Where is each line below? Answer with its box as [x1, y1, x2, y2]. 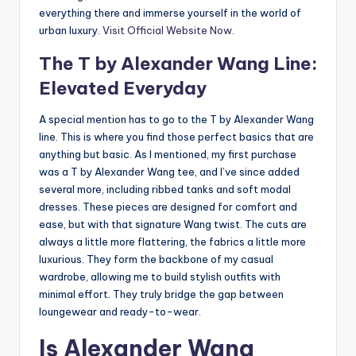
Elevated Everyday [39, 77, 207, 100]
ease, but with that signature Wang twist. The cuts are [39, 218, 307, 231]
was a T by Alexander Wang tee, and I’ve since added [39, 165, 300, 179]
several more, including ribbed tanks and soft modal [39, 183, 291, 196]
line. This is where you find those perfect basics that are [39, 130, 314, 144]
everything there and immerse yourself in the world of [39, 6, 301, 20]
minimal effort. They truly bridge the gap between [39, 288, 284, 301]
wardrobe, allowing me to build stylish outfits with [39, 270, 281, 284]
